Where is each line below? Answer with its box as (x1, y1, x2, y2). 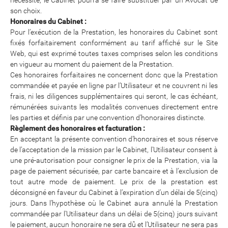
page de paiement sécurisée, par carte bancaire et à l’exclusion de (10, 166, 218, 175)
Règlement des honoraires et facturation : (10, 124, 145, 132)
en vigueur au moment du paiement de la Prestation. (10, 60, 174, 68)
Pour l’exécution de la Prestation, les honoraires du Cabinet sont (10, 27, 218, 36)
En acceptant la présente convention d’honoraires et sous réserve (10, 134, 218, 143)
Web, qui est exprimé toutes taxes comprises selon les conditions (10, 49, 218, 58)
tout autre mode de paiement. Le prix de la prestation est (10, 177, 218, 186)
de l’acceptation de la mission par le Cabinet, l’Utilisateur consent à (10, 145, 218, 154)
